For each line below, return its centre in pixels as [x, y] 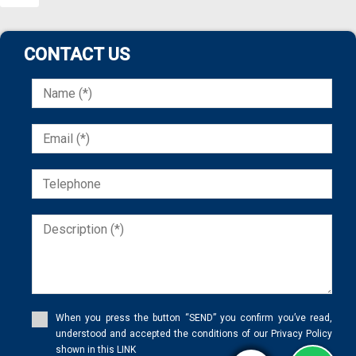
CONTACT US [77, 55]
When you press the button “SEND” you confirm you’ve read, [194, 318]
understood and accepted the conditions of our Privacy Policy [194, 334]
